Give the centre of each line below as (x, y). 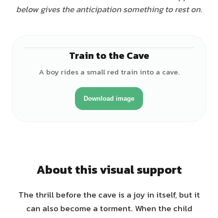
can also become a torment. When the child (109, 208)
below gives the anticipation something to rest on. (109, 9)
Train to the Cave (109, 55)
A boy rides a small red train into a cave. (109, 72)
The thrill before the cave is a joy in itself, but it (109, 195)
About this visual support (109, 170)
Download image (109, 99)
